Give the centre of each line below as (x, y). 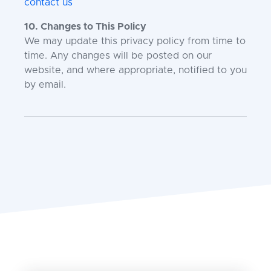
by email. (45, 85)
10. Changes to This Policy (85, 27)
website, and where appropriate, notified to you (135, 70)
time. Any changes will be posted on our (118, 56)
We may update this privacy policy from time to (135, 41)
